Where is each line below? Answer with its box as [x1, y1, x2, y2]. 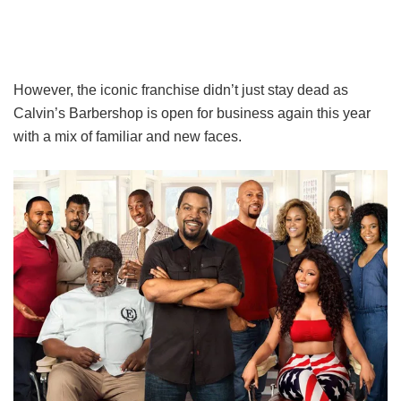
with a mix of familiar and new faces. [13, 129, 242, 145]
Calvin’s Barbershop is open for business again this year [13, 106, 371, 122]
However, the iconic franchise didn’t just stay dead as [13, 82, 348, 98]
